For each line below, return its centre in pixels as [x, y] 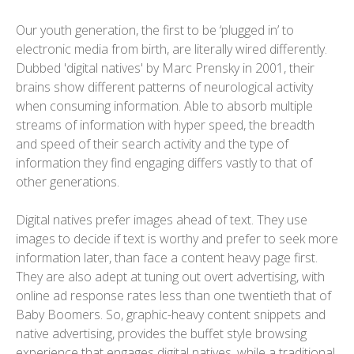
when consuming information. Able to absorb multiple [164, 106]
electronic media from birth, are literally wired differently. [171, 49]
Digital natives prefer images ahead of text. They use [162, 220]
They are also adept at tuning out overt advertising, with [170, 277]
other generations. [68, 182]
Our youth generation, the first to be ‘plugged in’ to [155, 30]
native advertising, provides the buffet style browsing [161, 334]
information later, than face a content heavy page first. [167, 258]
